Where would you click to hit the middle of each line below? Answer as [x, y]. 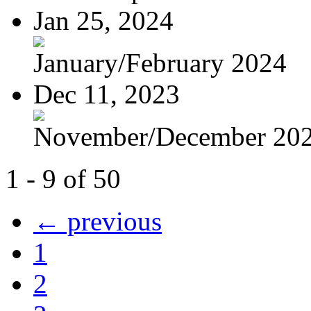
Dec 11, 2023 [107, 94]
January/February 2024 [160, 62]
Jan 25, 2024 [103, 20]
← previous [98, 221]
